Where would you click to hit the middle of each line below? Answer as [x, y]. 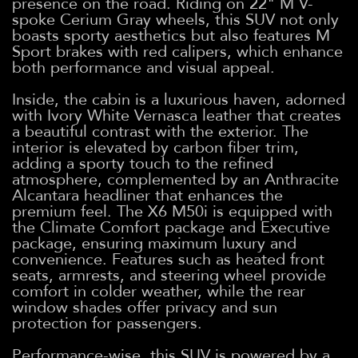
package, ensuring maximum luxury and [154, 243]
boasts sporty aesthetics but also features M [171, 35]
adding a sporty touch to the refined [143, 163]
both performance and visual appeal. [143, 67]
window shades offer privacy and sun [145, 307]
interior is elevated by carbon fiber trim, [155, 147]
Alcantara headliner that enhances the [147, 195]
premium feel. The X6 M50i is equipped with [172, 211]
